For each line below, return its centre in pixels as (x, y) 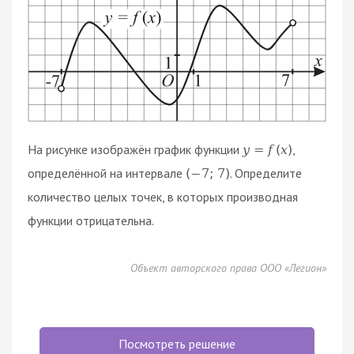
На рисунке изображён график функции (135, 149)
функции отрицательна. (91, 220)
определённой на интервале (107, 173)
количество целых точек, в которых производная (163, 196)
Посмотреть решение (177, 343)
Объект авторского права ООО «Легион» (228, 267)
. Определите (266, 173)
